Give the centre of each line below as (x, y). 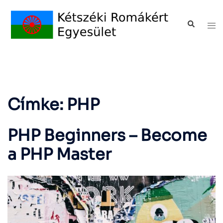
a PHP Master (59, 155)
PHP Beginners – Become (107, 136)
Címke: (37, 105)
